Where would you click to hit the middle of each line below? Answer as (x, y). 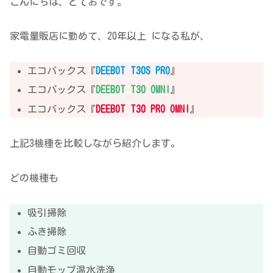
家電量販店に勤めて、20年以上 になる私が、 (110, 36)
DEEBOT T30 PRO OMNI (143, 109)
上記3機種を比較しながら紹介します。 (95, 144)
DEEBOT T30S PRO (133, 71)
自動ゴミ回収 (57, 251)
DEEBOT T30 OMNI (133, 90)
